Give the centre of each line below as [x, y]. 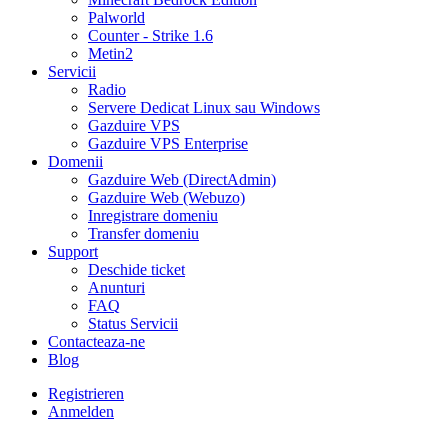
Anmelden [81, 411]
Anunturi [116, 287]
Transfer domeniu [143, 233]
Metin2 [110, 53]
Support [73, 251]
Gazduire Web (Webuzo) [166, 197]
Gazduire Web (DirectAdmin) [182, 179]
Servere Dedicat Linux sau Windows [204, 107]
